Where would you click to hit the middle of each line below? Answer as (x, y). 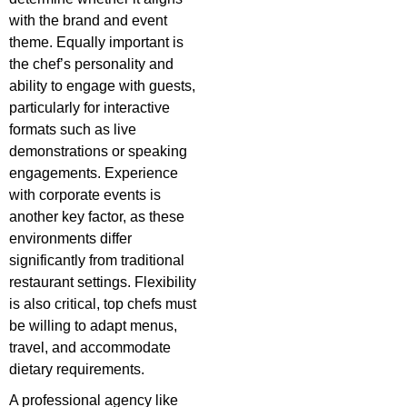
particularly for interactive (89, 108)
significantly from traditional (97, 261)
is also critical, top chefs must (103, 304)
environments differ (70, 239)
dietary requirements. (77, 370)
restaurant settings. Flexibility (103, 283)
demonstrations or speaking (98, 152)
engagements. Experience (94, 174)
